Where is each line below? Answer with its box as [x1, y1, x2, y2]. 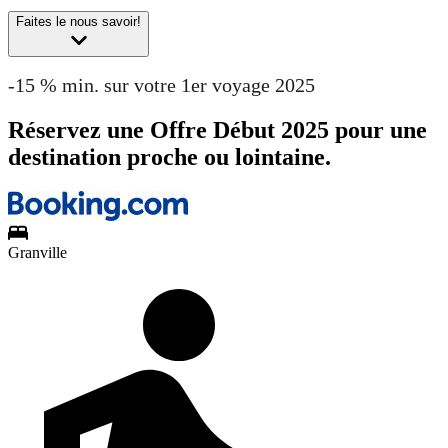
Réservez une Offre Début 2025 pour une [8, 116, 427, 143]
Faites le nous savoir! [16, 14, 141, 30]
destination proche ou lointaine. [8, 143, 331, 170]
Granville [8, 243, 67, 261]
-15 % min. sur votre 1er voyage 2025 [8, 73, 315, 96]
